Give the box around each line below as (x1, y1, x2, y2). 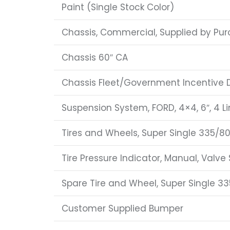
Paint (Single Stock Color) (61, 1, 174, 14)
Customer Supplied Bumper (61, 202, 183, 215)
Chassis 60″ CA (61, 51, 128, 64)
